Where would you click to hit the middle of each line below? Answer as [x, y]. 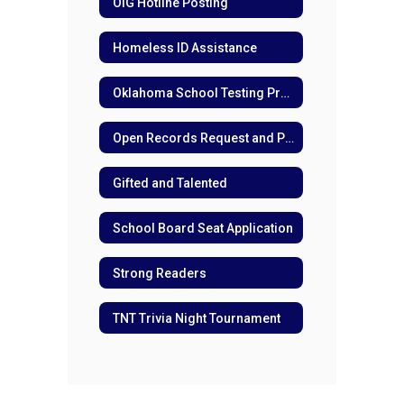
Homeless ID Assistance [185, 47]
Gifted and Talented [170, 183]
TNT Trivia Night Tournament [197, 318]
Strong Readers [160, 273]
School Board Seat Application [203, 228]
